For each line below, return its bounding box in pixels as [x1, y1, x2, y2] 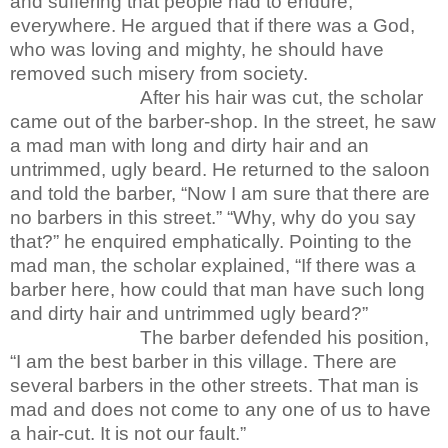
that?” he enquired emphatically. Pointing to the [10, 230, 412, 252]
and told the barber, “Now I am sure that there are [10, 182, 430, 204]
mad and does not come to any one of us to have [10, 398, 431, 420]
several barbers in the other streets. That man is [10, 374, 419, 396]
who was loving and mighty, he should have [10, 38, 384, 60]
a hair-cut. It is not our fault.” [10, 422, 246, 444]
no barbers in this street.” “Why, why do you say [10, 206, 416, 228]
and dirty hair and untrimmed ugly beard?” [10, 302, 368, 324]
